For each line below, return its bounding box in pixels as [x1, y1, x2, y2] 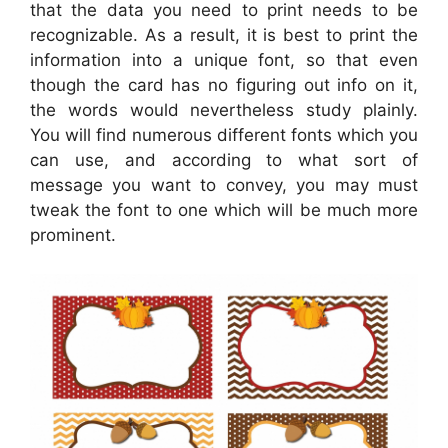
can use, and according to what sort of [30, 150, 418, 171]
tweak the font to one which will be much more [30, 200, 418, 221]
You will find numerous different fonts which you [30, 125, 418, 146]
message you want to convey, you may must [30, 175, 418, 196]
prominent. [30, 225, 116, 246]
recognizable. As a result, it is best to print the [30, 25, 418, 46]
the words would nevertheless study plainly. [30, 100, 418, 121]
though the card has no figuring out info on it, [30, 75, 418, 96]
